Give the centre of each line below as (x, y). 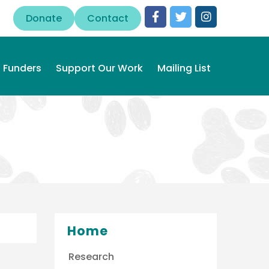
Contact (108, 18)
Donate (44, 18)
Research (91, 256)
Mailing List (184, 68)
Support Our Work (99, 68)
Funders (22, 68)
